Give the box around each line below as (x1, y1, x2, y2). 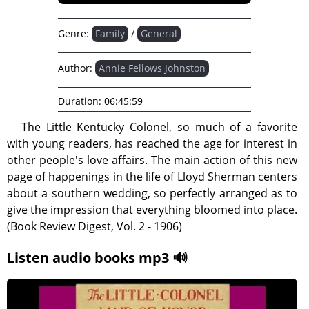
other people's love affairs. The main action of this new (7, 152, 297, 168)
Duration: (58, 94, 101, 108)
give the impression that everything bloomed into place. (7, 202, 297, 217)
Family (95, 27, 125, 40)
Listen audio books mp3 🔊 (7, 248, 188, 267)
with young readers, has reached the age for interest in (7, 136, 297, 151)
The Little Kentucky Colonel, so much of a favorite (21, 119, 297, 134)
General (141, 27, 177, 40)
